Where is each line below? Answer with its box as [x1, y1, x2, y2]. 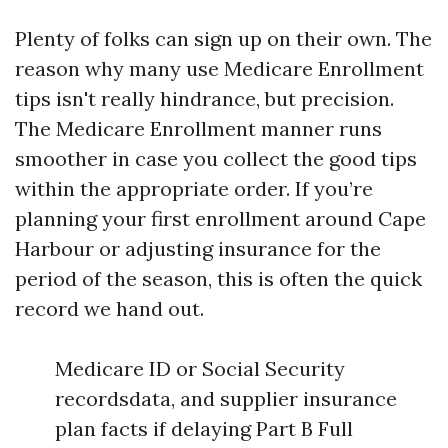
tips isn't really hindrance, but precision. [15, 86, 394, 111]
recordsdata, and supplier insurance [55, 386, 397, 411]
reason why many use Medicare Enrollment [15, 56, 424, 81]
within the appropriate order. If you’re [15, 176, 373, 201]
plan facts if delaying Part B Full [55, 416, 353, 441]
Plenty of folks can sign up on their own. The [15, 26, 432, 51]
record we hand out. [15, 296, 204, 321]
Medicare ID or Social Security [55, 356, 345, 381]
